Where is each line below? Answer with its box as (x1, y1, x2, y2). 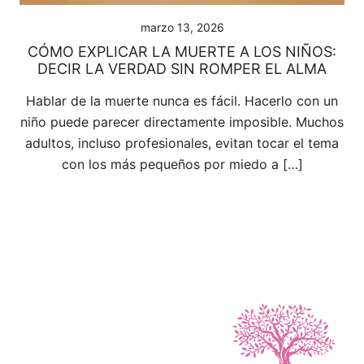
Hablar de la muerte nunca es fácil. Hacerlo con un (26, 93, 338, 109)
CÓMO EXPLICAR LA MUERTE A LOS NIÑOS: (28, 43, 336, 60)
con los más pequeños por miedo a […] (61, 156, 303, 172)
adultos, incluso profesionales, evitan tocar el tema (25, 135, 339, 151)
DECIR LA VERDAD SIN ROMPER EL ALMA (37, 60, 327, 77)
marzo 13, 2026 (140, 20, 224, 34)
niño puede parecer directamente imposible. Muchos (20, 114, 344, 130)
